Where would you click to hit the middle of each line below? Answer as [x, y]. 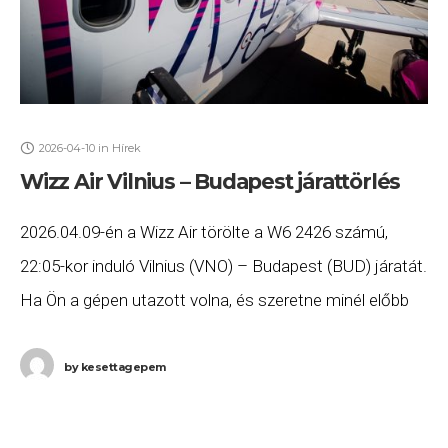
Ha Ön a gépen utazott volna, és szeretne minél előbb [214, 299]
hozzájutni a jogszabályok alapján [142, 333]
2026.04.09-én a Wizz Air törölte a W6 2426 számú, [204, 231]
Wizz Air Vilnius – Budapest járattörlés [210, 181]
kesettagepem [122, 366]
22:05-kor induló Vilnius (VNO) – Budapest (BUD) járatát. [223, 265]
